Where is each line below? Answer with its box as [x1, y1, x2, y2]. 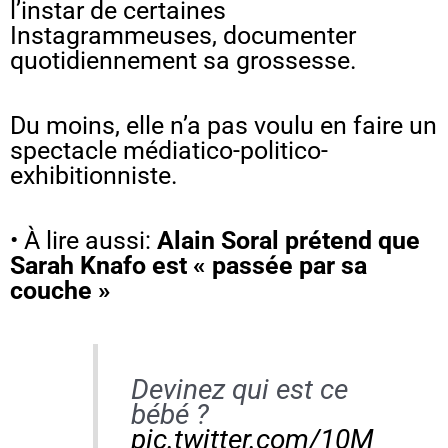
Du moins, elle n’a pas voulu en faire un [10, 110, 437, 140]
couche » [10, 275, 117, 305]
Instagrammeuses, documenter [10, 20, 356, 50]
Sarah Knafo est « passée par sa [10, 250, 367, 280]
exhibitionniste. [10, 160, 178, 190]
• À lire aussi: [10, 225, 157, 255]
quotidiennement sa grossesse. [10, 45, 357, 75]
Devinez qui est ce [130, 373, 348, 407]
